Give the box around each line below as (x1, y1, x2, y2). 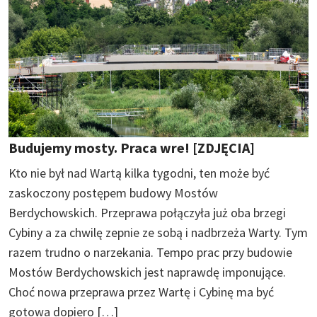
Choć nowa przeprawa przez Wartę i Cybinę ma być (8, 284, 274, 301)
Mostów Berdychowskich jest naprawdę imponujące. (8, 264, 286, 281)
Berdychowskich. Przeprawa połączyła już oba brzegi (8, 204, 286, 221)
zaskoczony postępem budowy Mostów (8, 185, 218, 202)
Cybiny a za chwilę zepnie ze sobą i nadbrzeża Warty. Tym (8, 224, 308, 241)
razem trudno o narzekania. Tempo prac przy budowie (8, 244, 292, 261)
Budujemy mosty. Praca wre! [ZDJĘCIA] (8, 139, 255, 157)
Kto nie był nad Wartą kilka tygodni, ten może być (8, 165, 270, 182)
